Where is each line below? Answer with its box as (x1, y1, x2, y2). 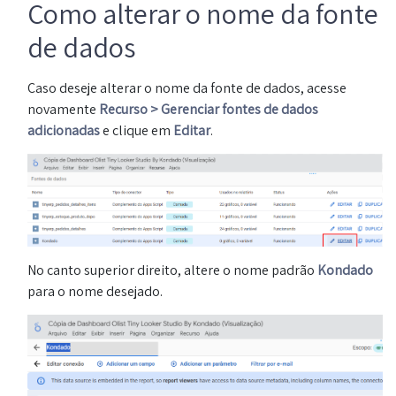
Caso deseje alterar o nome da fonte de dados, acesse (27, 78, 346, 97)
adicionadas (27, 120, 100, 140)
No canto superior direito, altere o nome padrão (27, 260, 317, 279)
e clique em (100, 120, 173, 140)
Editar (173, 120, 210, 140)
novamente (27, 99, 99, 118)
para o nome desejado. (27, 281, 163, 301)
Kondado (317, 260, 373, 279)
